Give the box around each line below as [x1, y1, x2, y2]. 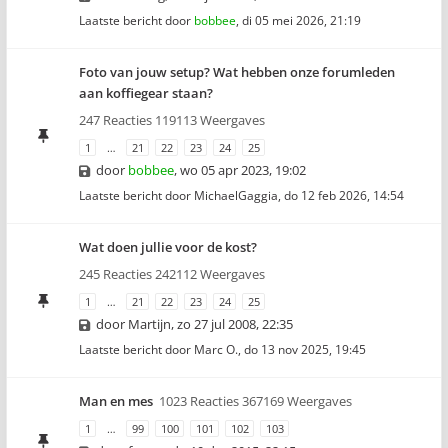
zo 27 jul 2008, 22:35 [177, 315, 293, 333]
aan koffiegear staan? [79, 84, 213, 102]
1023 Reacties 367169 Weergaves [159, 392, 352, 410]
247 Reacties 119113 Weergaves [79, 111, 265, 129]
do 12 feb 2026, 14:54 [284, 187, 404, 204]
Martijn [128, 315, 171, 333]
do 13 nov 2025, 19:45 [244, 341, 366, 358]
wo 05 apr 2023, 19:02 [180, 161, 306, 179]
